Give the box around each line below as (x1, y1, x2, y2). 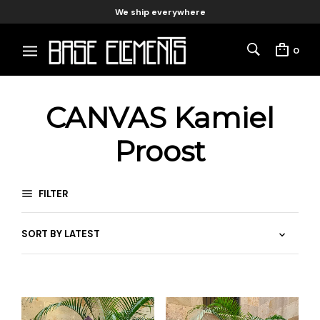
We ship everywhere (114, 6, 206, 18)
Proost (114, 133, 206, 169)
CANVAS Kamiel (46, 99, 274, 135)
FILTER (36, 187, 68, 200)
